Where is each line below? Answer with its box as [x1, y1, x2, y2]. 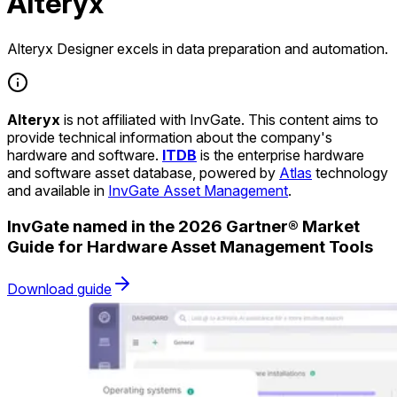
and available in [7, 181, 108, 199]
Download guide [7, 280, 112, 299]
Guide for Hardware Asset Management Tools [7, 236, 373, 257]
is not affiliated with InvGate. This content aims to [60, 110, 378, 128]
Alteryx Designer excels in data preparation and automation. [7, 39, 388, 58]
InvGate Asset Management [108, 181, 288, 199]
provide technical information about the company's [7, 128, 332, 146]
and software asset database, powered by [7, 163, 279, 182]
